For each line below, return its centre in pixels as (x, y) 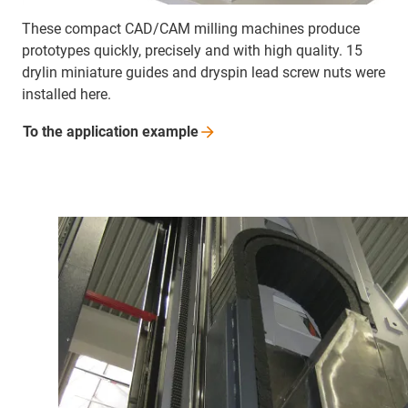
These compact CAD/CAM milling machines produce (191, 29)
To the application (82, 132)
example (170, 132)
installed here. (66, 95)
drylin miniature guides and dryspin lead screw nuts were (204, 73)
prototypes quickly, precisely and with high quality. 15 (192, 51)
